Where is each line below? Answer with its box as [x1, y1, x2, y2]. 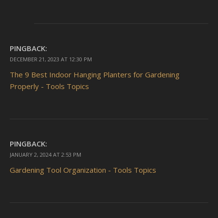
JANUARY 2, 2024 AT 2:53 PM [10, 151, 81, 159]
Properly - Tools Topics [10, 81, 89, 91]
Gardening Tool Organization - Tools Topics [10, 165, 156, 175]
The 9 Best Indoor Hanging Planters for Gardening [10, 70, 180, 80]
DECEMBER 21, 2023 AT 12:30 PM [10, 55, 92, 63]
